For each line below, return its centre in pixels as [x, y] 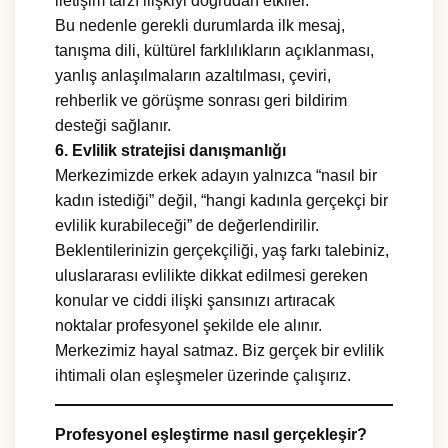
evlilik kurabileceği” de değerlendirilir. [187, 226]
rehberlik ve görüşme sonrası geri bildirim [201, 101]
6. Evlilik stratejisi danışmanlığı [170, 151]
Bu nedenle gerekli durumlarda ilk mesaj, [200, 26]
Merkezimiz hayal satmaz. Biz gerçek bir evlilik [219, 351]
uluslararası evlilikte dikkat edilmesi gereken [211, 276]
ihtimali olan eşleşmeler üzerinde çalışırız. [203, 376]
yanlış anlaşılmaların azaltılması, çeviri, [193, 76]
